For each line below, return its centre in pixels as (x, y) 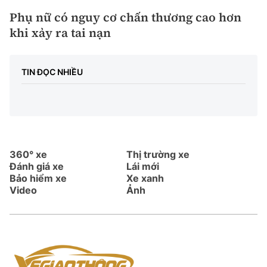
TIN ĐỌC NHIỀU (52, 72)
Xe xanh (145, 178)
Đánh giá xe (37, 166)
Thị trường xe (158, 154)
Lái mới (143, 166)
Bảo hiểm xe (38, 178)
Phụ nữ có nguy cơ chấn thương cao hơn (125, 17)
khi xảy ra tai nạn (60, 32)
